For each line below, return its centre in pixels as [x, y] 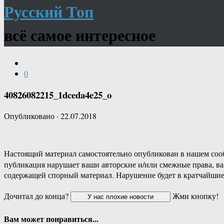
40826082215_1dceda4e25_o [58, 94]
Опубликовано [30, 116]
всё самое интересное [80, 35]
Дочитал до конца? [37, 196]
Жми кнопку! [194, 196]
